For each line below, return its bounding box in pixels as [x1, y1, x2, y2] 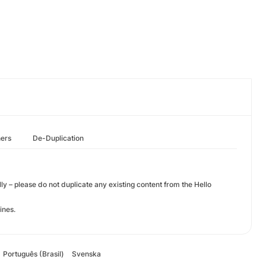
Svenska [71, 249, 101, 258]
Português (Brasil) [2, 249, 64, 258]
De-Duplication [33, 134, 84, 142]
